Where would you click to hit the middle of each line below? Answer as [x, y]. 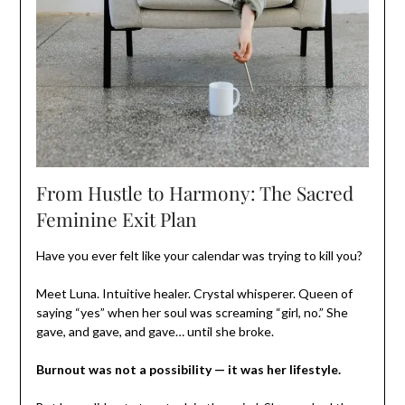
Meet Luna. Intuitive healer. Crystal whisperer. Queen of [194, 294]
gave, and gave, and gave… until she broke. [155, 332]
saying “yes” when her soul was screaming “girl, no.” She [192, 313]
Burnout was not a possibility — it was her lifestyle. [188, 370]
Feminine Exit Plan [116, 219]
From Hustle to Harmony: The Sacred [194, 193]
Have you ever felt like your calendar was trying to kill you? [199, 256]
